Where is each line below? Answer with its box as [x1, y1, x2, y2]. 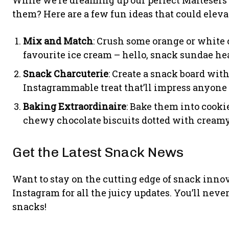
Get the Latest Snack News [12, 144, 184, 161]
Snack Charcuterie [23, 67, 108, 80]
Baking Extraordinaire [23, 100, 126, 112]
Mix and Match [23, 34, 93, 47]
